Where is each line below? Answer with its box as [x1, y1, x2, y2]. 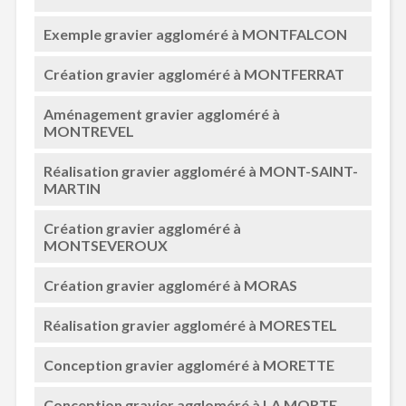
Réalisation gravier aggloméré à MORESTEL [43, 316, 337, 333]
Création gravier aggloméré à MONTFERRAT [43, 65, 344, 82]
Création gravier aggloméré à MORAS [43, 276, 297, 294]
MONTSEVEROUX [43, 237, 168, 254]
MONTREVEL [43, 122, 134, 140]
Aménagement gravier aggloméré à [43, 105, 280, 122]
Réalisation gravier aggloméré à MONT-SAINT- [43, 162, 358, 179]
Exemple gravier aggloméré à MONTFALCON [43, 25, 347, 43]
